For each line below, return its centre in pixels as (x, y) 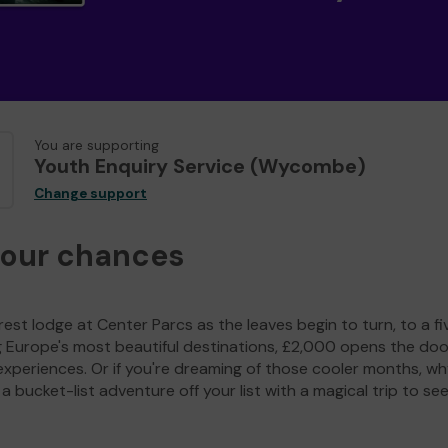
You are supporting (96, 146)
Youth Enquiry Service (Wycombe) (200, 166)
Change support (90, 194)
